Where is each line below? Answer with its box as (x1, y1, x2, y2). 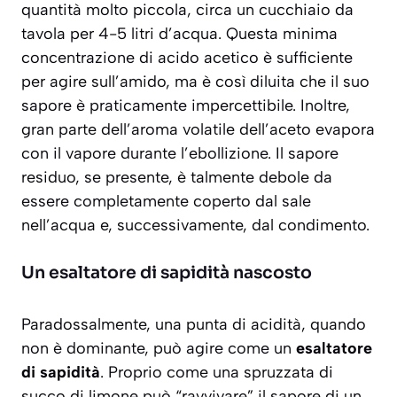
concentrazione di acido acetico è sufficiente (21, 48, 353, 68)
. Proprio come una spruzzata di (100, 362, 333, 383)
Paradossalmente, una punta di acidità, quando (21, 315, 366, 335)
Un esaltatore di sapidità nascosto (21, 262, 312, 284)
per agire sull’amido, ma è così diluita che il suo (21, 72, 370, 92)
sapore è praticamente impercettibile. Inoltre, (21, 96, 350, 116)
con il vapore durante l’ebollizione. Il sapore (21, 144, 339, 164)
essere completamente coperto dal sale (21, 191, 311, 212)
